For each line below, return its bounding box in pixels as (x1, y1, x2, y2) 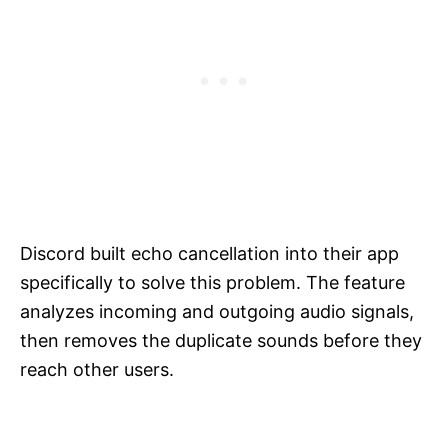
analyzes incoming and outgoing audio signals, (20, 300, 414, 322)
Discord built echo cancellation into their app (20, 242, 399, 264)
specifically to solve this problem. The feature (20, 271, 405, 293)
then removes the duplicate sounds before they (20, 329, 422, 351)
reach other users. (20, 358, 174, 380)
